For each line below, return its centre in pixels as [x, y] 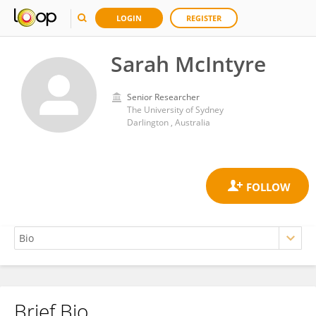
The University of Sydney [175, 110]
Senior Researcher [163, 97]
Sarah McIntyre [188, 64]
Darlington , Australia [169, 122]
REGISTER [204, 18]
